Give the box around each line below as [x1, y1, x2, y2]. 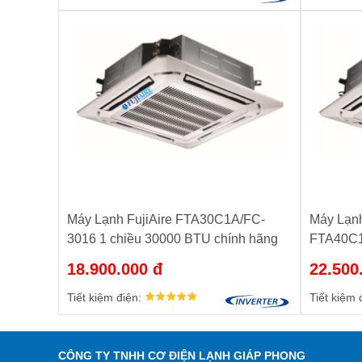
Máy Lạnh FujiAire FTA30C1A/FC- [67, 213, 265, 227]
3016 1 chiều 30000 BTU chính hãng [67, 232, 278, 246]
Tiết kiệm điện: [67, 291, 145, 305]
